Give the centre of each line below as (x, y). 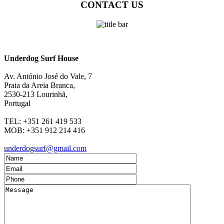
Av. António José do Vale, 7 (48, 76)
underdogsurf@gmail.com (45, 148)
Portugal (17, 103)
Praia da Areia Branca (38, 85)
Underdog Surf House (41, 58)
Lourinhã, (52, 94)
